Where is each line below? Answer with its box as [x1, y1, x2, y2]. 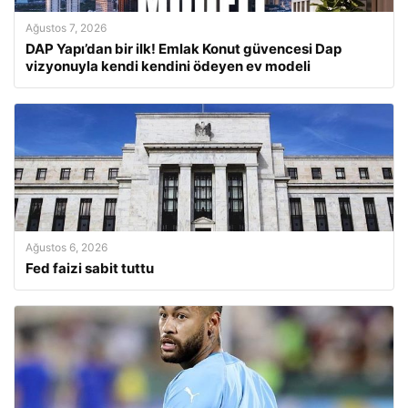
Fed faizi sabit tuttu [25, 260, 154, 277]
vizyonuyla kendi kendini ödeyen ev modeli [25, 57, 311, 75]
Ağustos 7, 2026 [25, 21, 107, 35]
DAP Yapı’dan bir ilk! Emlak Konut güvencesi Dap [25, 40, 342, 57]
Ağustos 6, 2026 [25, 240, 107, 254]
